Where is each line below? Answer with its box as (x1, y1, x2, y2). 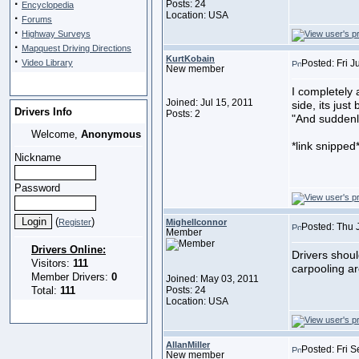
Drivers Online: (31, 244, 106, 256)
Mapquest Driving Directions (22, 43, 131, 53)
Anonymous (81, 128, 141, 140)
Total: (28, 284, 60, 296)
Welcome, (28, 128, 81, 140)
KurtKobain (166, 54, 215, 63)
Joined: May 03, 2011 (166, 273, 259, 284)
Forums (22, 14, 52, 24)
